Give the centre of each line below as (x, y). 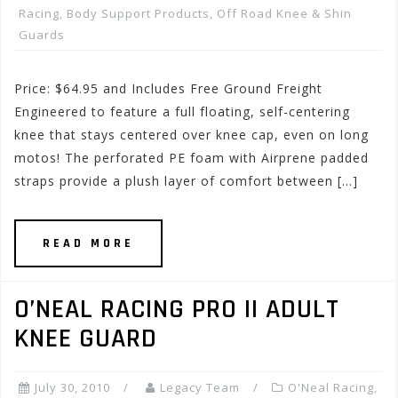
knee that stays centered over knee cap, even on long (191, 135)
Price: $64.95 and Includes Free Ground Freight (168, 88)
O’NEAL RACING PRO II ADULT (177, 309)
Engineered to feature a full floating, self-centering (182, 111)
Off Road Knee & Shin (284, 13)
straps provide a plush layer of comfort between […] (186, 181)
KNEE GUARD (86, 338)
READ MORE (88, 243)
